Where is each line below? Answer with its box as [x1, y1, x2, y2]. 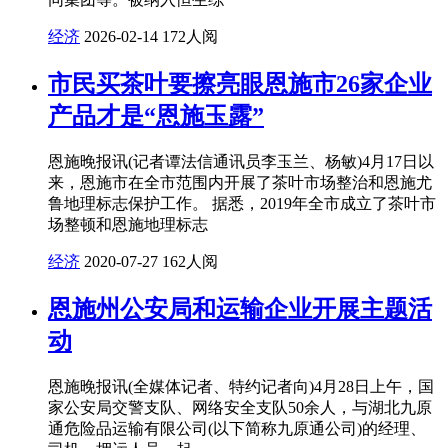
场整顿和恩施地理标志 [48, 215, 208, 233]
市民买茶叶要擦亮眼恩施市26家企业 [48, 70, 432, 97]
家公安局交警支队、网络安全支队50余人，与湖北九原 [48, 398, 432, 416]
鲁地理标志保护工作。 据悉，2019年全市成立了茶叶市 [48, 194, 436, 212]
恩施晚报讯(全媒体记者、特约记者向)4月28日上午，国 [48, 377, 434, 395]
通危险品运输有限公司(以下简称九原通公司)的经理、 [48, 419, 426, 437]
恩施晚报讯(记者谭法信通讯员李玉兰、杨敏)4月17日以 [48, 152, 434, 170]
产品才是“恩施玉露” [48, 102, 264, 129]
